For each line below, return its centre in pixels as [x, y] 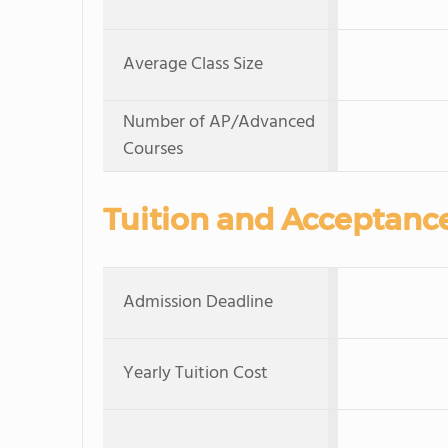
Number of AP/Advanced [219, 122]
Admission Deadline [198, 302]
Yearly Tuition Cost [195, 373]
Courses [153, 149]
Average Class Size [193, 64]
